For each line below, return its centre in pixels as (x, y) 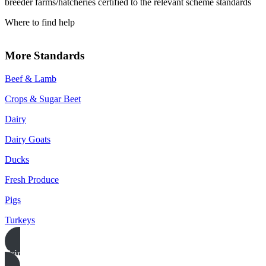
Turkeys (20, 220)
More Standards (45, 56)
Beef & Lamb (31, 79)
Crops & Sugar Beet (43, 99)
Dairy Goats (28, 140)
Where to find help (40, 22)
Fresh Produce (32, 180)
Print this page (36, 254)
